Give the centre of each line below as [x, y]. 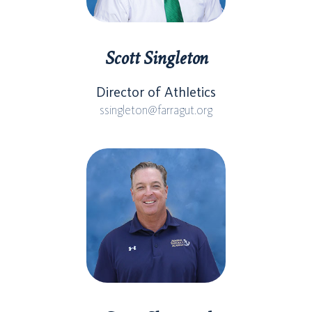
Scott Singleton [156, 58]
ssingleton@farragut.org [156, 110]
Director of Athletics [156, 92]
